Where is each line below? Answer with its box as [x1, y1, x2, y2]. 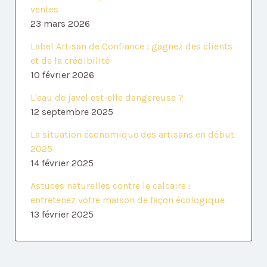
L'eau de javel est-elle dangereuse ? [30, 92, 184, 104]
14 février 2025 [30, 157, 94, 169]
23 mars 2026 [30, 18, 90, 30]
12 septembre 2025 [30, 106, 113, 118]
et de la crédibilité [30, 55, 110, 67]
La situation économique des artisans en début [30, 129, 234, 141]
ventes [30, 4, 58, 15]
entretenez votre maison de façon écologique [30, 194, 225, 206]
